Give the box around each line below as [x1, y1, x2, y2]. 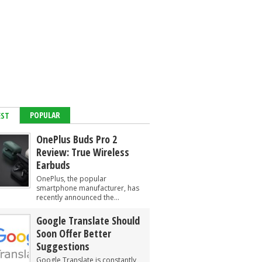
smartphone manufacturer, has [36, 183, 139, 193]
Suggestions [36, 239, 89, 253]
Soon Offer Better [36, 226, 111, 240]
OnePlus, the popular [36, 174, 106, 184]
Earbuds [36, 158, 70, 172]
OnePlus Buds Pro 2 [36, 132, 117, 146]
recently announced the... [36, 192, 119, 202]
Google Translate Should [36, 213, 140, 227]
